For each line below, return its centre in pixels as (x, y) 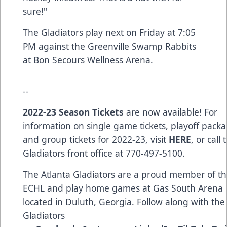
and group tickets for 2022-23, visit (96, 139)
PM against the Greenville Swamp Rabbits (109, 46)
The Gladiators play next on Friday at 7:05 (109, 32)
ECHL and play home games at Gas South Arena (123, 188)
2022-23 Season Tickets (73, 112)
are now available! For (171, 112)
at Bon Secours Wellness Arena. (88, 60)
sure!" (35, 11)
